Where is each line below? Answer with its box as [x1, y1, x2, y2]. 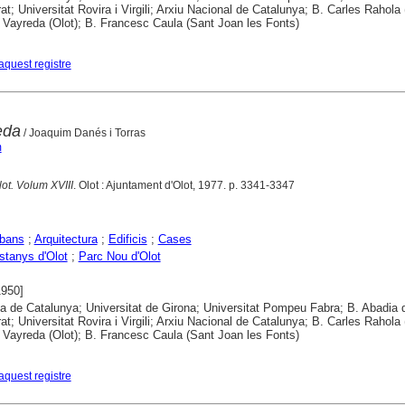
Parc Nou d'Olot [78, 250, 161, 264]
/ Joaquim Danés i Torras [20, 127, 146, 140]
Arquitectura [33, 232, 98, 247]
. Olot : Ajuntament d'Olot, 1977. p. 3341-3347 [72, 179, 295, 193]
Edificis [108, 232, 147, 247]
